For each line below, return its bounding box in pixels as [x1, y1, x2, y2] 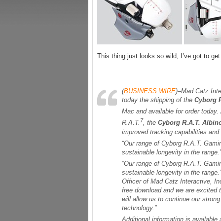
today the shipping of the [122, 96, 194, 104]
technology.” [122, 204, 156, 212]
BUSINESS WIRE [124, 87, 176, 95]
